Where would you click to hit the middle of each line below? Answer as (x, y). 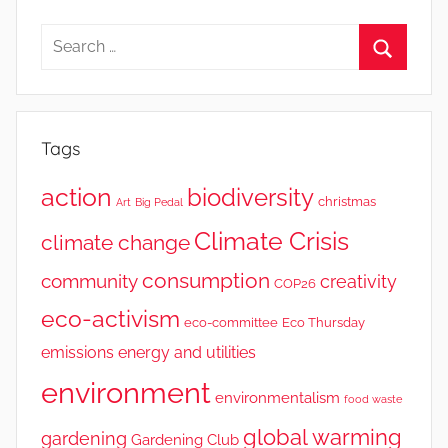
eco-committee (231, 322)
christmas (347, 201)
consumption (206, 280)
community (89, 281)
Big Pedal (159, 201)
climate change (115, 242)
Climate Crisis (271, 240)
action (76, 197)
